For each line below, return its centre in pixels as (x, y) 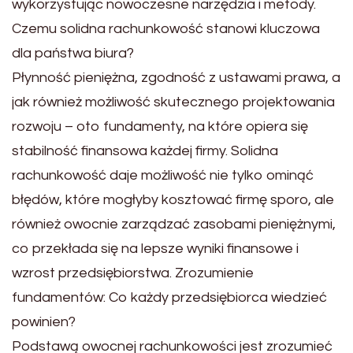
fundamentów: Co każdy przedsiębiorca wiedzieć (169, 297)
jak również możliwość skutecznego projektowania (173, 102)
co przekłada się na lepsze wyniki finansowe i (155, 249)
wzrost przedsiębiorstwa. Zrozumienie (133, 273)
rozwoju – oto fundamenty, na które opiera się (160, 126)
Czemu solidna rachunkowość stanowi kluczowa (166, 29)
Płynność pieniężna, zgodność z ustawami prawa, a (176, 78)
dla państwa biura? (73, 53)
